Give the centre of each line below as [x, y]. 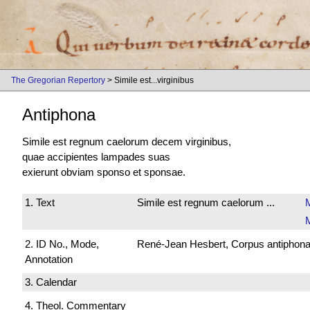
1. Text [40, 203]
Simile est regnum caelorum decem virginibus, [127, 142]
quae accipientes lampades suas [96, 157]
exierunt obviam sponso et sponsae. [104, 172]
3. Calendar [51, 282]
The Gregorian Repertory [58, 80]
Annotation [49, 259]
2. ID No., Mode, [62, 244]
